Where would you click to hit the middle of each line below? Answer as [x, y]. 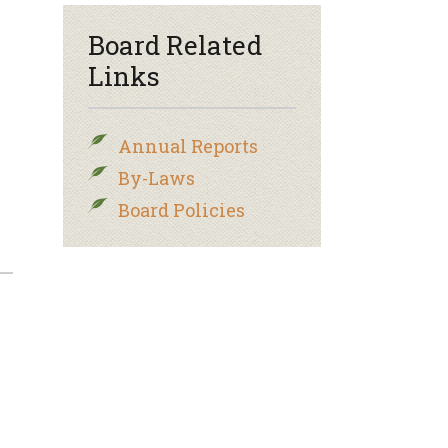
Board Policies [181, 210]
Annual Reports [188, 146]
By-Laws [156, 178]
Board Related [175, 45]
